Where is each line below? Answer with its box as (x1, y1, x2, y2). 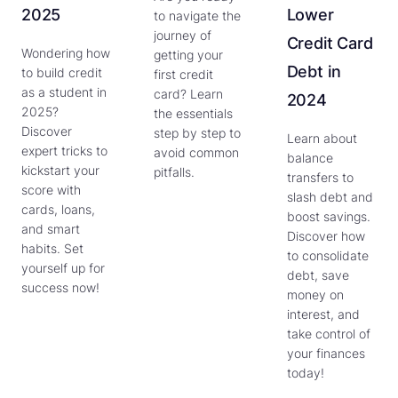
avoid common (154, 144, 240, 160)
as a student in (21, 84, 107, 99)
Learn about (286, 130, 357, 146)
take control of (286, 325, 370, 341)
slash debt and (286, 188, 373, 204)
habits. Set (21, 240, 84, 256)
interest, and (286, 306, 360, 322)
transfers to (286, 169, 354, 185)
